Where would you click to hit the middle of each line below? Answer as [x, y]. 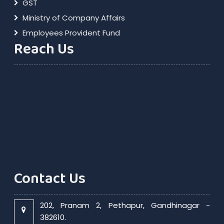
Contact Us [49, 179]
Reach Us [44, 49]
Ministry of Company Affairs [73, 18]
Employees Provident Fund [71, 33]
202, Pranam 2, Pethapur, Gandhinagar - [125, 205]
